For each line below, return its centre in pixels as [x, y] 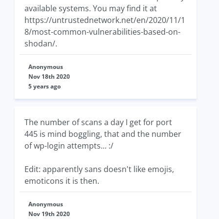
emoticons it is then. [62, 181]
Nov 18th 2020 [49, 77]
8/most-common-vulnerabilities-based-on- [102, 32]
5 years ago [44, 87]
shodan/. [41, 44]
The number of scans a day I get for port [98, 122]
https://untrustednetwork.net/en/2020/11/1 [105, 20]
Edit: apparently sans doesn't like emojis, [99, 169]
